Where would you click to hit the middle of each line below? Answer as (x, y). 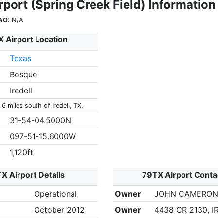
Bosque (23, 74)
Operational (55, 194)
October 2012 (59, 210)
